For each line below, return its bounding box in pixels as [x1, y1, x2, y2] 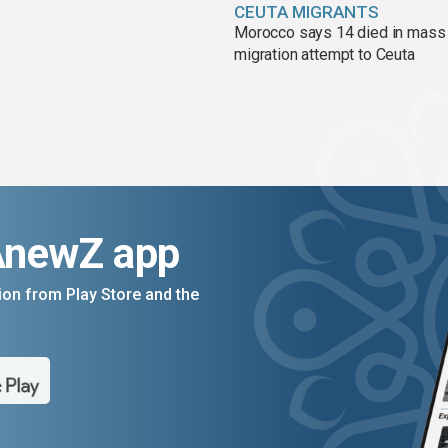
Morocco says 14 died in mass [234, 23, 446, 43]
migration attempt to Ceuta [234, 45, 415, 65]
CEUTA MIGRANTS [234, 2, 379, 23]
